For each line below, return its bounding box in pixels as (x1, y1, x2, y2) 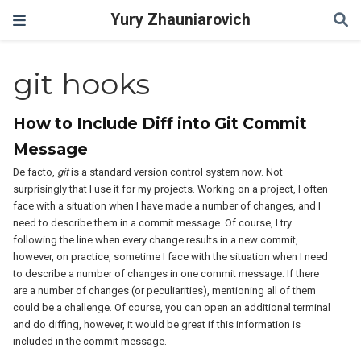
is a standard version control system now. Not (68, 166, 284, 178)
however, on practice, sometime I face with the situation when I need (13, 251, 329, 263)
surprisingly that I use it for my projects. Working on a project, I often (13, 183, 329, 195)
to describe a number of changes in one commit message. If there (13, 268, 320, 280)
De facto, (13, 166, 58, 178)
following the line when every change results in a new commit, (13, 234, 299, 246)
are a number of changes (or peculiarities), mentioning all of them (13, 284, 317, 297)
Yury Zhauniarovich (110, 10, 251, 29)
